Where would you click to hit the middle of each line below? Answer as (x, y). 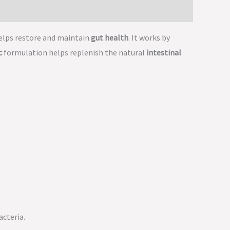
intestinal (164, 52)
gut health (110, 37)
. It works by (149, 37)
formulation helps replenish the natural (74, 52)
